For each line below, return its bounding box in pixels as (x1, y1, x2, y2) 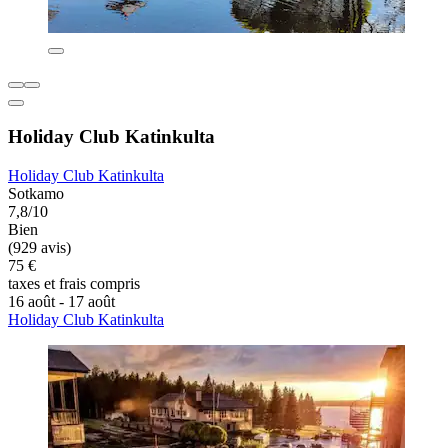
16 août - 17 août (8, 292, 115, 310)
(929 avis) (8, 238, 71, 256)
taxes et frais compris (8, 274, 140, 292)
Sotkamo (8, 184, 64, 202)
